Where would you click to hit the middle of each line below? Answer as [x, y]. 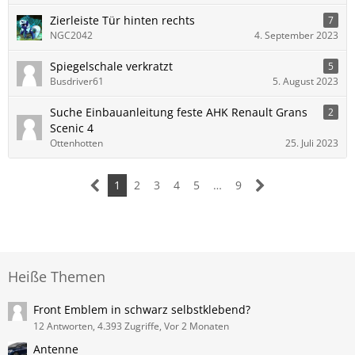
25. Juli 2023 [312, 143]
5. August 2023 [305, 81]
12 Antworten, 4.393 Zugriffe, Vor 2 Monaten [131, 326]
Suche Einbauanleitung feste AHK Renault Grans [179, 112]
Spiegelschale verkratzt [111, 66]
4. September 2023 [296, 35]
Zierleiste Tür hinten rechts [122, 20]
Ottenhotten [76, 143]
